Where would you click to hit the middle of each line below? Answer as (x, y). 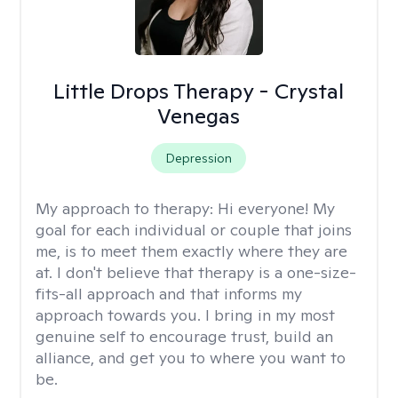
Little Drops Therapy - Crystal (199, 91)
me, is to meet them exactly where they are (191, 251)
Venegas (199, 116)
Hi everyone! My (276, 208)
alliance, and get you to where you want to (191, 358)
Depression (199, 158)
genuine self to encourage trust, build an (184, 336)
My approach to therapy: (127, 208)
